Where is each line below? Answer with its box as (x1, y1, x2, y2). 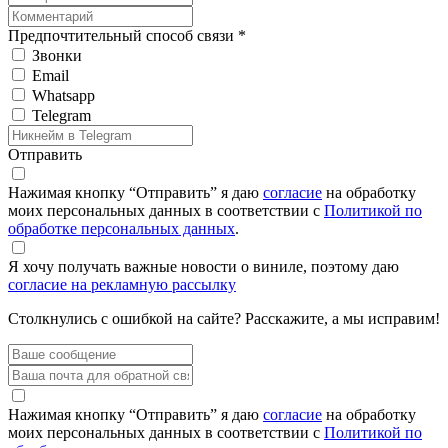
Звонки (32, 46, 82, 64)
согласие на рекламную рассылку (8, 275, 236, 293)
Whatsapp (32, 86, 95, 104)
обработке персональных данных (8, 219, 235, 237)
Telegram (32, 106, 91, 124)
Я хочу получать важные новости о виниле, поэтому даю (8, 257, 399, 275)
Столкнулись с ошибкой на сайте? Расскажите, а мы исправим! (8, 309, 440, 327)
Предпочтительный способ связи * (8, 26, 246, 44)
